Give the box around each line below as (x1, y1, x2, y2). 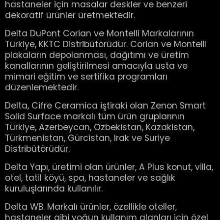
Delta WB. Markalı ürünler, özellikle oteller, (5, 201, 177, 213)
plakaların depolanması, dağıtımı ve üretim (5, 49, 189, 61)
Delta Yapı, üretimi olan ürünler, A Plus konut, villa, (5, 161, 213, 173)
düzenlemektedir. (5, 82, 79, 93)
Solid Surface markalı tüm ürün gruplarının (5, 110, 185, 122)
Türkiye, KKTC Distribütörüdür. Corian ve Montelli (5, 38, 207, 50)
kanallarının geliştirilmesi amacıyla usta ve (5, 60, 188, 72)
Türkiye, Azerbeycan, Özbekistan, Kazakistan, (5, 121, 194, 133)
